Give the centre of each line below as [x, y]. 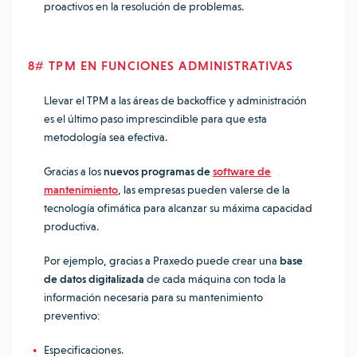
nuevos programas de [158, 171]
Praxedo [173, 261]
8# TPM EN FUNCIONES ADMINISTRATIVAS [161, 66]
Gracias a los [74, 171]
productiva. [71, 226]
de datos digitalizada [94, 279]
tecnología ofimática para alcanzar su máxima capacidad [178, 208]
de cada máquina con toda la [215, 279]
